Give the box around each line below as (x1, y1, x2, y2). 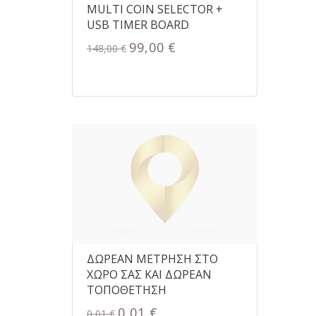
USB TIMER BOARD (87, 16, 189, 32)
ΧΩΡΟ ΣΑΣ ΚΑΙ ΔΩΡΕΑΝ (87, 267, 212, 283)
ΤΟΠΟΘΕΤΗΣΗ (87, 282, 166, 298)
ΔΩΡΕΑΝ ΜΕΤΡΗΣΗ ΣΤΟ (87, 251, 218, 267)
